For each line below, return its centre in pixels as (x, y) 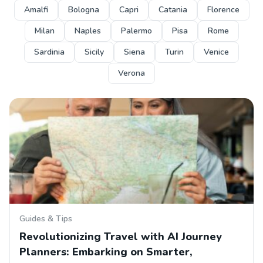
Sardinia (49, 52)
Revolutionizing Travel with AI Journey (121, 237)
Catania (173, 10)
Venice (216, 52)
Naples (87, 31)
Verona (131, 73)
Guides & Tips (46, 219)
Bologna (83, 10)
